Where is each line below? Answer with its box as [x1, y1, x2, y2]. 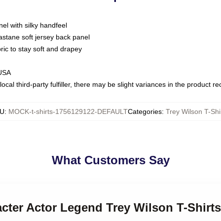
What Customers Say [51, 153, 170, 167]
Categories [128, 108, 162, 115]
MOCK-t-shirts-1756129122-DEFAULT [8, 108, 128, 115]
